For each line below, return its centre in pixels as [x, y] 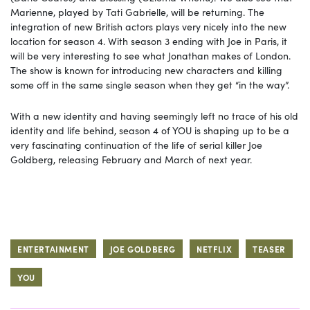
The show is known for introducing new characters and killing [146, 70]
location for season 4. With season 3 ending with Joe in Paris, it [149, 40]
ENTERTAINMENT [53, 248]
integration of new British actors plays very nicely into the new [148, 26]
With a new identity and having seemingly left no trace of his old [154, 115]
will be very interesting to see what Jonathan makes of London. [151, 55]
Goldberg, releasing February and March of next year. [133, 159]
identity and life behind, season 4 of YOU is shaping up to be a [150, 130]
